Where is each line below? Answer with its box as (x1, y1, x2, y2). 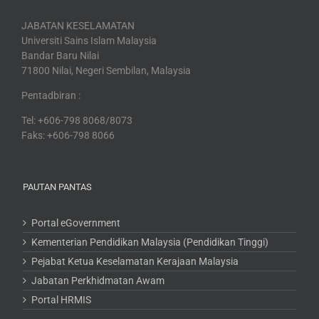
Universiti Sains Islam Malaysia (21, 34, 157, 46)
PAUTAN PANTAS (23, 181, 92, 192)
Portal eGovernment (31, 216, 120, 229)
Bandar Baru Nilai (21, 49, 99, 61)
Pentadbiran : (21, 89, 80, 101)
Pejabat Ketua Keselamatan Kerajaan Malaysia (31, 255, 239, 267)
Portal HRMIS (31, 293, 91, 305)
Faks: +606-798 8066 (21, 129, 115, 141)
